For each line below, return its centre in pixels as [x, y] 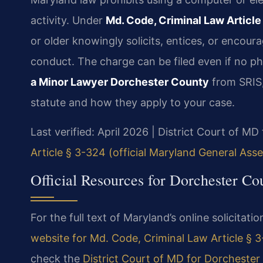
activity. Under [68, 21]
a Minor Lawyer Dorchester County [120, 82]
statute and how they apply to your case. [133, 103]
